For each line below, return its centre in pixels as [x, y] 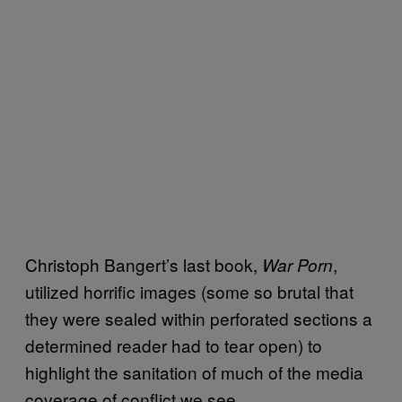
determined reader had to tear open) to [174, 345]
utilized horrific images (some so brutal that [189, 291]
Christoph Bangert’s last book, [144, 264]
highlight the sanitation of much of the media [194, 371]
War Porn [297, 264]
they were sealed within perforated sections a [199, 318]
